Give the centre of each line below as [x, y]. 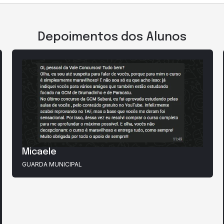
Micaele [39, 152]
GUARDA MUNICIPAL [52, 164]
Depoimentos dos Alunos [112, 37]
